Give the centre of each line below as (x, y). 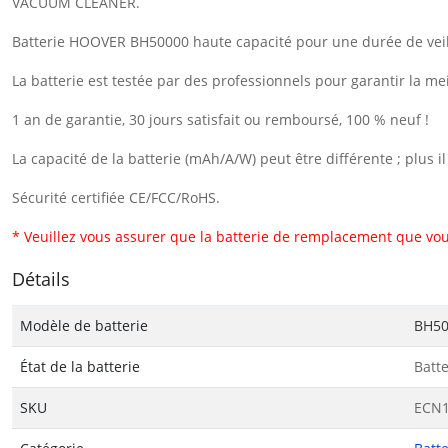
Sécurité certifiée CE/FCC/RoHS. (116, 197)
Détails (41, 278)
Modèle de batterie (84, 325)
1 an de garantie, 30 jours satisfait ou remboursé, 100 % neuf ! (220, 119)
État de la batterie (80, 366)
